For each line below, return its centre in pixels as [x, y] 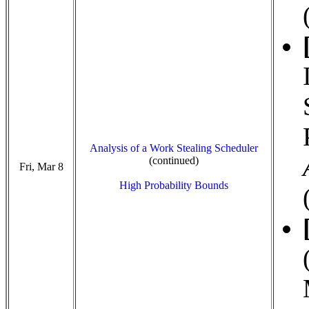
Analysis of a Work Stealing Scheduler [173, 148]
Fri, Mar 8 [41, 167]
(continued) [173, 160]
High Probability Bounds [173, 185]
